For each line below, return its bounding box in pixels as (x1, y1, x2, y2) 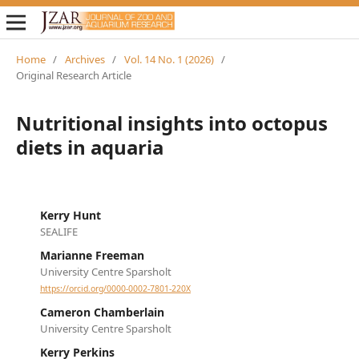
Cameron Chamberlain (39, 305, 164, 321)
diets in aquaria (15, 133, 163, 160)
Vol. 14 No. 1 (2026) (123, 51, 214, 67)
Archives (64, 51, 105, 67)
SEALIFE (39, 224, 78, 239)
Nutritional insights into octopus (15, 109, 328, 136)
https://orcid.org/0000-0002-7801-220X (39, 283, 191, 295)
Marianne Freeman (39, 247, 144, 263)
